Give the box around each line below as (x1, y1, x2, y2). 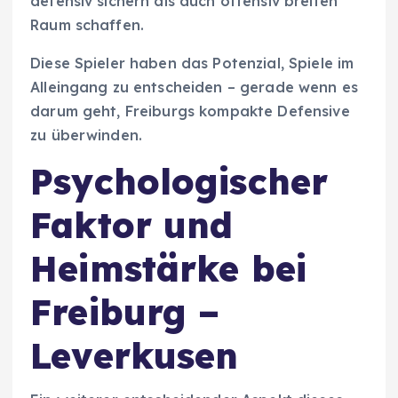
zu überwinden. (30, 125, 143, 144)
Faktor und (30, 202, 234, 247)
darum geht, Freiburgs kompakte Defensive (30, 101, 350, 120)
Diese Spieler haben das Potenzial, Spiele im (30, 53, 354, 72)
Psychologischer (30, 158, 329, 203)
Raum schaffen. (30, 15, 145, 34)
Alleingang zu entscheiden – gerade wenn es (30, 77, 358, 96)
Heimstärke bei (30, 245, 307, 291)
